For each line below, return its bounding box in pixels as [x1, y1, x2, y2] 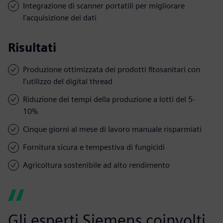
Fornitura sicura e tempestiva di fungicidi [23, 142, 165, 152]
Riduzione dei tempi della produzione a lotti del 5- [23, 94, 195, 104]
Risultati [8, 40, 56, 55]
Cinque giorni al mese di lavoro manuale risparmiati [23, 124, 202, 134]
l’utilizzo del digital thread [23, 76, 112, 86]
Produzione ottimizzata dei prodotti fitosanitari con [23, 64, 200, 74]
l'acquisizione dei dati [23, 12, 97, 22]
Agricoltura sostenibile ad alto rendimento [23, 160, 170, 170]
